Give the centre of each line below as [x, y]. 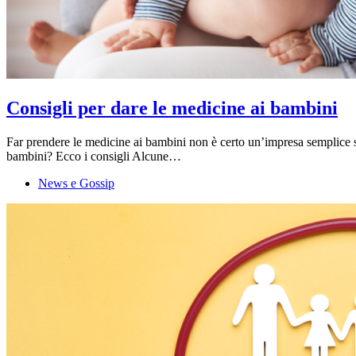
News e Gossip [76, 183]
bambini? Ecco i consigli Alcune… [94, 156]
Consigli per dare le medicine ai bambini [172, 108]
